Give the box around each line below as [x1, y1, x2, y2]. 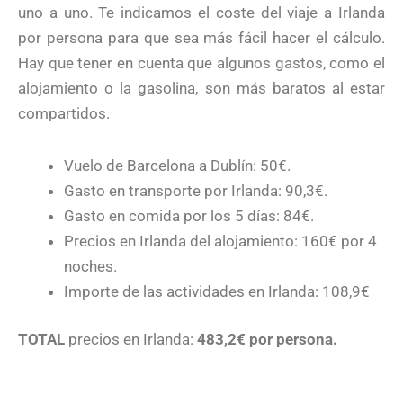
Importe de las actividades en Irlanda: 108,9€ [64, 282, 370, 300]
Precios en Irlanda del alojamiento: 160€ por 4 [64, 231, 377, 250]
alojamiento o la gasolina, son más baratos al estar [18, 78, 385, 97]
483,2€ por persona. [197, 330, 337, 349]
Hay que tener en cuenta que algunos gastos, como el [18, 53, 385, 72]
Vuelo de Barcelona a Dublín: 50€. [64, 156, 291, 175]
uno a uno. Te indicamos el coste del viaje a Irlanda [18, 3, 385, 22]
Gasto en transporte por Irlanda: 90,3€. [64, 181, 327, 200]
